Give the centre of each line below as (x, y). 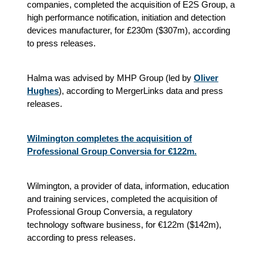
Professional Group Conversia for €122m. (112, 151)
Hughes (43, 91)
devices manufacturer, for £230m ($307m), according (129, 30)
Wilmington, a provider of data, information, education (128, 186)
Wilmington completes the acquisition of (109, 138)
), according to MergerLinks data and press (141, 91)
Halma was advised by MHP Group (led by (110, 78)
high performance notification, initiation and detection (126, 17)
